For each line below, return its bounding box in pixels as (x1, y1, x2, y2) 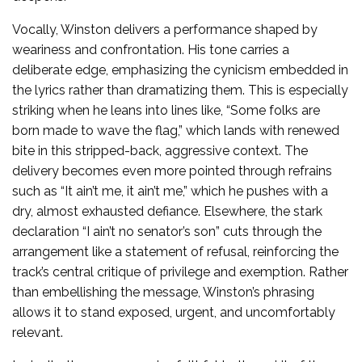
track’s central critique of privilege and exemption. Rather (12, 263, 348, 280)
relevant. (12, 324, 63, 340)
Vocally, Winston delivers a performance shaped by (12, 21, 318, 37)
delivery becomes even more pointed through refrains (12, 162, 332, 179)
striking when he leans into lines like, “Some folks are (12, 102, 320, 118)
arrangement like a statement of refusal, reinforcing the (12, 243, 339, 259)
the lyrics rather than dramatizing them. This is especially (12, 82, 348, 98)
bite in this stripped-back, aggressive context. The (12, 142, 308, 158)
